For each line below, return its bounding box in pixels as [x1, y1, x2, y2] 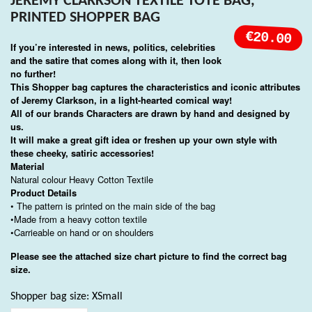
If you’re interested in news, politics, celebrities [10, 40, 215, 54]
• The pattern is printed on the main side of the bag [10, 198, 215, 212]
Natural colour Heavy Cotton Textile [10, 172, 153, 186]
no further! [10, 66, 56, 80]
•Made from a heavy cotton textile [10, 212, 150, 226]
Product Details [10, 185, 77, 199]
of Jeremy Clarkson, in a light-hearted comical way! [10, 93, 232, 107]
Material [10, 159, 45, 173]
